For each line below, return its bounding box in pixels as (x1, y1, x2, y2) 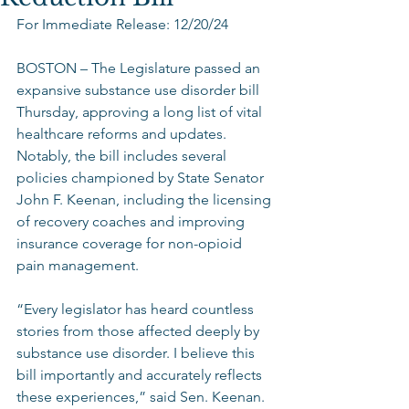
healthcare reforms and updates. (16, 125, 230, 142)
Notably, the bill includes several (16, 147, 230, 164)
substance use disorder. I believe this (16, 344, 258, 362)
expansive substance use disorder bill (16, 81, 263, 99)
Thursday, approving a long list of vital (16, 103, 266, 121)
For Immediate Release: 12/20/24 (16, 16, 232, 33)
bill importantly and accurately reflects (16, 366, 266, 383)
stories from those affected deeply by (16, 322, 263, 340)
